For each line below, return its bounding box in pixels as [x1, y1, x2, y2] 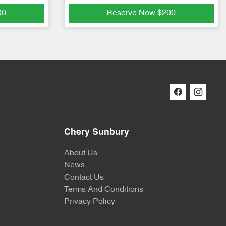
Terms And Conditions [64, 186, 143, 194]
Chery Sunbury [64, 128, 129, 137]
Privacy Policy [64, 198, 115, 206]
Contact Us [64, 174, 104, 182]
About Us [64, 149, 97, 158]
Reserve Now [106, 9, 158, 18]
